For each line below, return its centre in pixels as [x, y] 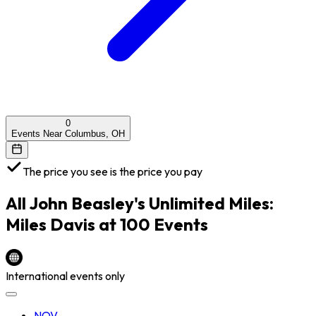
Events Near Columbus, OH [68, 133]
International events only [65, 275]
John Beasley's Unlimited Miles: [151, 203]
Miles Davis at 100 [78, 224]
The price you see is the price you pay [113, 171]
